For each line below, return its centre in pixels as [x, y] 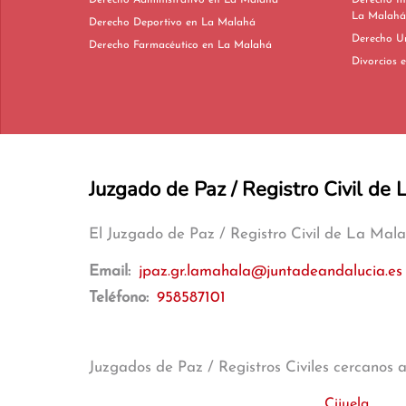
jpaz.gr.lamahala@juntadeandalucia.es [271, 271]
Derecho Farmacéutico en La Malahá [237, 45]
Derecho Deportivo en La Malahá [221, 23]
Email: [112, 271]
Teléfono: [121, 298]
